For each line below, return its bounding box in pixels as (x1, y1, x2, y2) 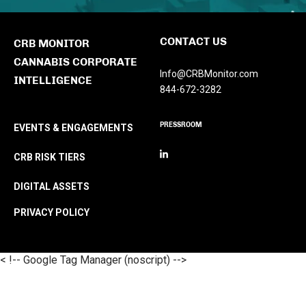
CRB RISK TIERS (14, 152, 85, 163)
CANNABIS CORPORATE (14, 55, 137, 68)
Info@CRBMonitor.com (160, 68, 258, 79)
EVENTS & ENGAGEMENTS (14, 122, 133, 133)
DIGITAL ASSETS (14, 181, 89, 192)
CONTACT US (160, 35, 227, 48)
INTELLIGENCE (14, 74, 92, 87)
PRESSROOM (160, 121, 202, 129)
